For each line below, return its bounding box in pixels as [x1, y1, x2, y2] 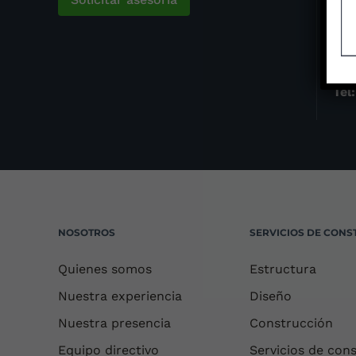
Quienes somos [58, 261, 153, 277]
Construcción [249, 315, 333, 331]
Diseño [249, 288, 292, 304]
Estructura [249, 261, 316, 277]
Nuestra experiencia [58, 288, 183, 304]
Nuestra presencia [58, 315, 172, 331]
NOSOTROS [58, 226, 116, 238]
